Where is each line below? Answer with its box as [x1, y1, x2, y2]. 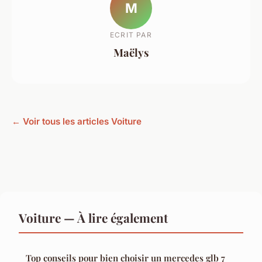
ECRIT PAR [110, 30, 152, 39]
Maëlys [113, 44, 149, 60]
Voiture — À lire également [19, 209, 168, 226]
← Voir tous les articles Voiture [12, 116, 142, 127]
